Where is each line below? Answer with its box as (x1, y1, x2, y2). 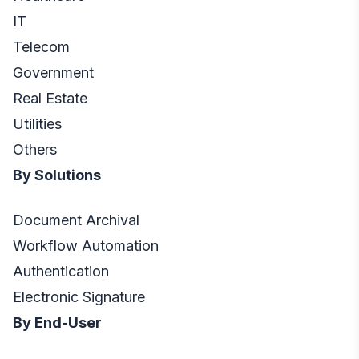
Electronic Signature (13, 288, 145, 306)
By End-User (13, 314, 102, 332)
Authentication (13, 263, 109, 280)
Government (13, 64, 94, 82)
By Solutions (13, 167, 101, 184)
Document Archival (13, 212, 139, 229)
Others (13, 141, 57, 159)
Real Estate (13, 90, 87, 107)
